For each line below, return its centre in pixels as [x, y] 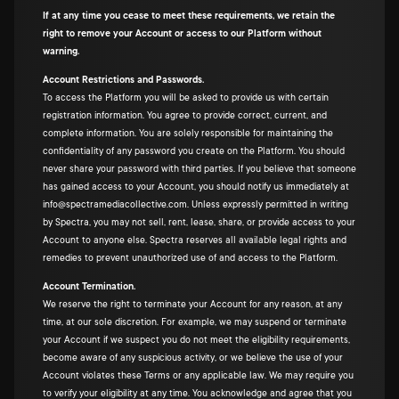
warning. [61, 52]
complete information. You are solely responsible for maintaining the [188, 134]
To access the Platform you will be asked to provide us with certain [186, 98]
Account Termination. [89, 287]
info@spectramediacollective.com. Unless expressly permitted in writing [195, 205]
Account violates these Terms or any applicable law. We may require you [198, 376]
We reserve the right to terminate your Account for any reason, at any [192, 305]
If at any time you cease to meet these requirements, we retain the [189, 16]
